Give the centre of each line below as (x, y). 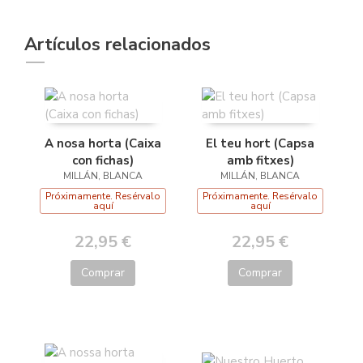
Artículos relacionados (117, 44)
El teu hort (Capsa (260, 143)
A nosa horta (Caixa (103, 143)
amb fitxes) (260, 160)
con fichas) (103, 160)
